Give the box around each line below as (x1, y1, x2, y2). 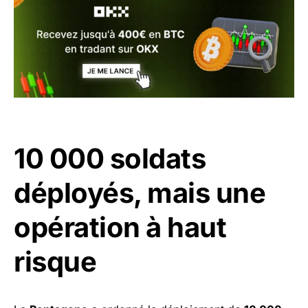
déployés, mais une (14, 175, 265, 210)
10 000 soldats (14, 141, 206, 175)
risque (14, 244, 96, 278)
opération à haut (14, 210, 226, 244)
